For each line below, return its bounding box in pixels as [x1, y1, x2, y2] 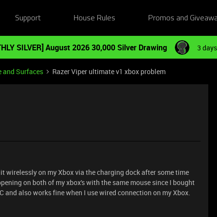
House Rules [74, 14, 116, 22]
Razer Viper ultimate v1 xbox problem [52, 67, 166, 76]
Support [15, 14, 41, 22]
